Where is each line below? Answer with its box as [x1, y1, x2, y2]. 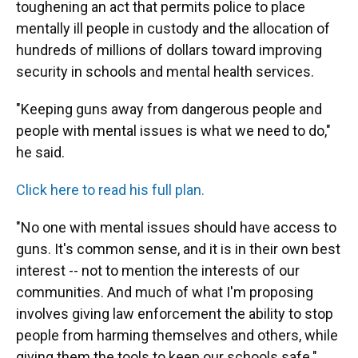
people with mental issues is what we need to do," [16, 121, 331, 139]
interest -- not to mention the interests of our [16, 261, 300, 279]
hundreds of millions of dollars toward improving [16, 41, 322, 58]
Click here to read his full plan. [16, 181, 205, 198]
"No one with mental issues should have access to [16, 218, 336, 236]
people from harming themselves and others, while [16, 326, 338, 344]
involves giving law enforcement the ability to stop [16, 304, 333, 322]
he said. [16, 143, 65, 161]
